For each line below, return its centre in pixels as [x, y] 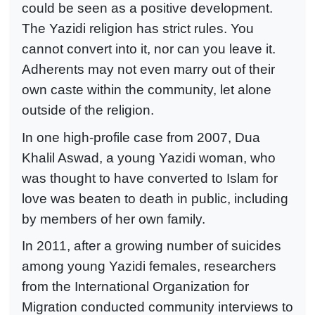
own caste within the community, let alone [147, 89]
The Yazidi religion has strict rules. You [138, 28]
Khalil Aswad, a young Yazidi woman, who [149, 157]
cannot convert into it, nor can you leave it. [149, 49]
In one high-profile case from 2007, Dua [141, 137]
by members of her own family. [114, 219]
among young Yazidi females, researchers [149, 266]
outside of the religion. [88, 110]
